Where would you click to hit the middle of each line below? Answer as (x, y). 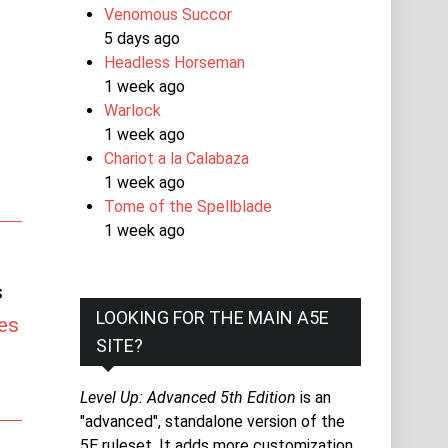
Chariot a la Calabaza (177, 158)
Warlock (133, 110)
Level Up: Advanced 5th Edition (188, 397)
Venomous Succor (168, 14)
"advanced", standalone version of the (213, 421)
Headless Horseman (175, 62)
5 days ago (142, 38)
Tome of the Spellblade (188, 206)
